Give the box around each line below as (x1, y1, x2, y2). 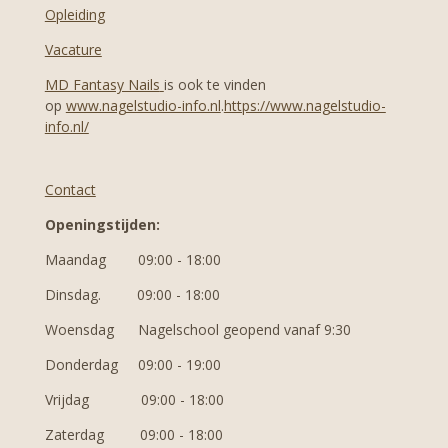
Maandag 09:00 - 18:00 (44, 250, 221, 270)
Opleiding (44, 5, 105, 25)
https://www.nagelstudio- (223, 96, 386, 116)
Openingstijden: (44, 215, 164, 235)
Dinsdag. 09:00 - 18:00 (44, 285, 220, 305)
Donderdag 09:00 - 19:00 (44, 355, 221, 375)
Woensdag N (44, 320, 149, 340)
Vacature (44, 40, 102, 60)
